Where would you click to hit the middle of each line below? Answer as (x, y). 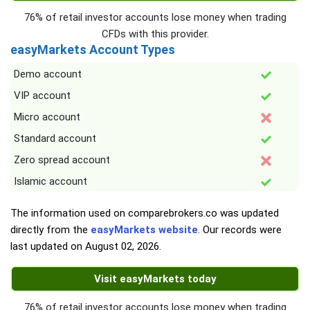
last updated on (48, 247)
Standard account (55, 139)
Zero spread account (62, 160)
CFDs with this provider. (155, 34)
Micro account (47, 117)
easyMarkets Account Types (93, 50)
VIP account (42, 96)
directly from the (51, 230)
